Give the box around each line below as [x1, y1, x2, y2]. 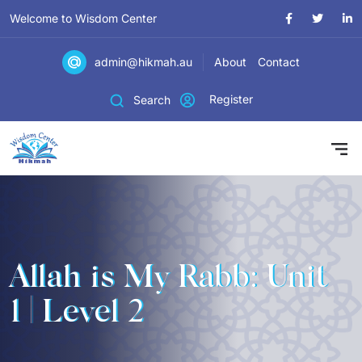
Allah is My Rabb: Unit [10, 263, 327, 295]
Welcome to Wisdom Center [10, 11, 157, 25]
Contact [258, 55, 300, 69]
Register [205, 92, 253, 106]
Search [133, 92, 170, 107]
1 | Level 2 [10, 298, 145, 330]
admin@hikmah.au [95, 55, 192, 69]
